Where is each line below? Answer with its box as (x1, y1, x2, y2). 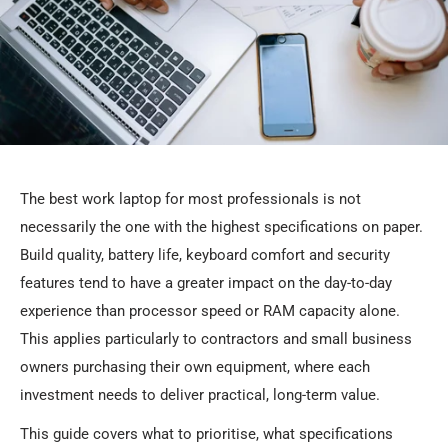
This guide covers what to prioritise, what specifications (20, 424, 393, 443)
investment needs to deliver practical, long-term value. (20, 386, 380, 405)
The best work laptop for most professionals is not (20, 190, 361, 209)
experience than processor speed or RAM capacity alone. (20, 302, 400, 321)
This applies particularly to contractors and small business (20, 330, 412, 349)
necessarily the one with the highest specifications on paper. (20, 218, 423, 237)
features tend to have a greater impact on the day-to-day (20, 274, 392, 293)
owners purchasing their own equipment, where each (20, 358, 370, 377)
